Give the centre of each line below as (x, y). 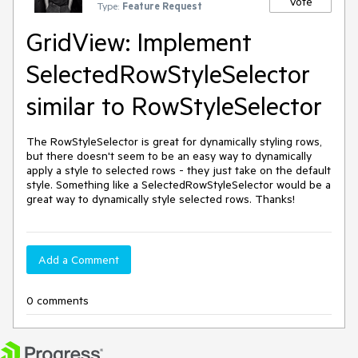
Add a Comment (79, 260)
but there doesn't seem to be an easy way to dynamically (169, 156)
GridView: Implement (139, 42)
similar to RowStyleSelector (174, 105)
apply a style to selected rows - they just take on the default (179, 170)
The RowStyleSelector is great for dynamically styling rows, (174, 141)
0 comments (58, 300)
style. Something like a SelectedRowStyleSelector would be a (179, 185)
